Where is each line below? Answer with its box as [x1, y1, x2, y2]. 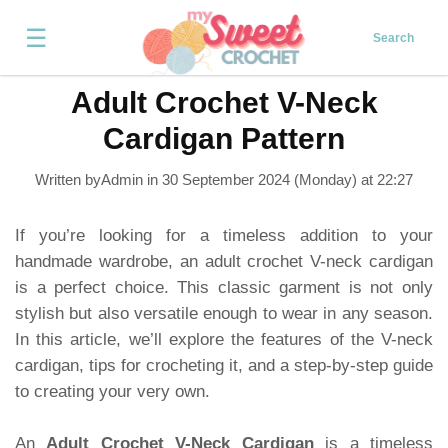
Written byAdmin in [35, 171, 162, 188]
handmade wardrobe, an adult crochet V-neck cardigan [15, 252, 433, 271]
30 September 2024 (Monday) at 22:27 [162, 171, 413, 188]
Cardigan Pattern [103, 122, 345, 155]
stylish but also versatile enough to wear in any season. [15, 304, 433, 323]
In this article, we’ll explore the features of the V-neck [15, 330, 433, 349]
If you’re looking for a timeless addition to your [15, 226, 433, 245]
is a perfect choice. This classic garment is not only [15, 278, 433, 297]
